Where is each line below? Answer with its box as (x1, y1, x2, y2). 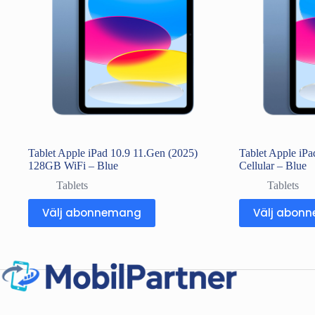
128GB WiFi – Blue (28, 159, 118, 172)
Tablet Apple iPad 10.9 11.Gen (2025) (28, 146, 198, 159)
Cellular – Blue (238, 159, 307, 172)
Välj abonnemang (42, 205, 141, 221)
